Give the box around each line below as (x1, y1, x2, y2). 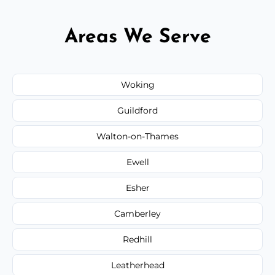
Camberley (114, 207, 161, 219)
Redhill (123, 233, 152, 245)
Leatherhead (110, 259, 165, 271)
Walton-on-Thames (96, 130, 179, 142)
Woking (120, 79, 155, 90)
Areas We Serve (64, 27, 211, 47)
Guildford (117, 104, 158, 116)
